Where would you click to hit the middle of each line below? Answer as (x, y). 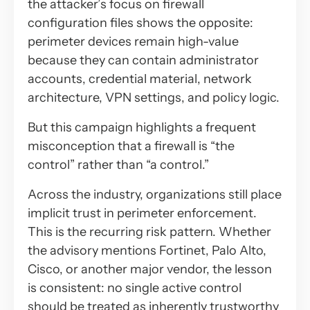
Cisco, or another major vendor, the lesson (150, 269)
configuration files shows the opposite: (140, 22)
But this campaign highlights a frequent (142, 127)
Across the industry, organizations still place (155, 194)
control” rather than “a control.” (118, 164)
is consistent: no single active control (135, 288)
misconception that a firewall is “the (131, 146)
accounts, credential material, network (140, 79)
